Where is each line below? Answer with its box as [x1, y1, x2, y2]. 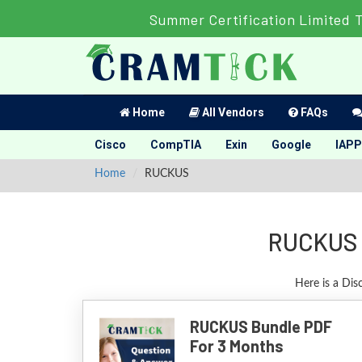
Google [271, 138, 311, 151]
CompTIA [150, 138, 201, 151]
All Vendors [200, 106, 264, 119]
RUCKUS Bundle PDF [189, 317, 332, 336]
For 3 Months [189, 336, 284, 356]
